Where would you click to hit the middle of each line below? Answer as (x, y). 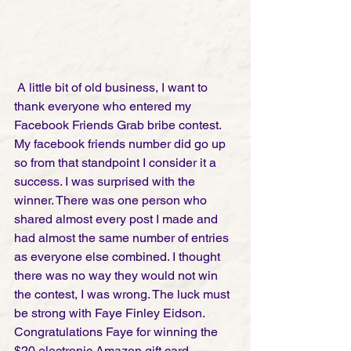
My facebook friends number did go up (121, 143)
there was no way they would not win (118, 275)
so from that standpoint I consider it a (117, 162)
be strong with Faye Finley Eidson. (111, 313)
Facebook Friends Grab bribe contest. (119, 125)
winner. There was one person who (112, 200)
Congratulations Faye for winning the (118, 331)
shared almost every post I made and (118, 219)
